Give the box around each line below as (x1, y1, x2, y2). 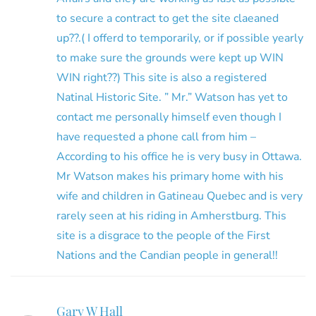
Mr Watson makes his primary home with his (56, 168, 284, 184)
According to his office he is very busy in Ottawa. (56, 148, 302, 164)
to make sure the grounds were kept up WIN (56, 49, 284, 66)
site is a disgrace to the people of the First (56, 227, 270, 243)
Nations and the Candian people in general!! (56, 247, 278, 263)
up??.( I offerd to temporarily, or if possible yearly (56, 30, 303, 46)
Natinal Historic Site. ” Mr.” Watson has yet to (56, 89, 288, 105)
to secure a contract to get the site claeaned (56, 10, 279, 26)
